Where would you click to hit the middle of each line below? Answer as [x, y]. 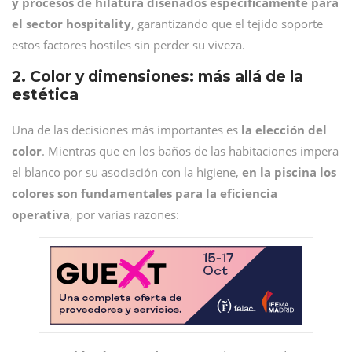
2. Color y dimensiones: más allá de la [158, 77]
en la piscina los [289, 172]
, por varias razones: [125, 214]
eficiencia [249, 193]
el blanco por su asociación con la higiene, [127, 172]
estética [45, 95]
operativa [41, 214]
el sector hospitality [71, 24]
